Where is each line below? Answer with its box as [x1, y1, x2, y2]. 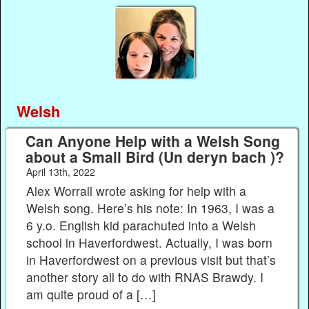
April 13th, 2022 [26, 165, 95, 179]
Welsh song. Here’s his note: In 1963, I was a [26, 199, 275, 217]
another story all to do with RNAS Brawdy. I [26, 268, 264, 286]
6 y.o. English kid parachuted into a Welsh [26, 216, 257, 234]
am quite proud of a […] [26, 285, 157, 303]
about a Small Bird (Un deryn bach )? [25, 146, 284, 168]
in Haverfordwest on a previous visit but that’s [26, 250, 277, 268]
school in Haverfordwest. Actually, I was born [26, 233, 273, 251]
